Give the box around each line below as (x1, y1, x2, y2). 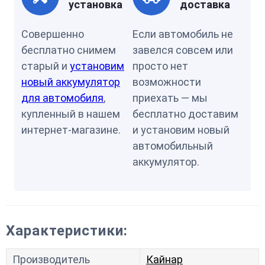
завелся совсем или (132, 44, 233, 56)
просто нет (132, 60, 188, 72)
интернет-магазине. (21, 124, 121, 136)
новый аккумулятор (21, 76, 120, 88)
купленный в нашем (21, 108, 120, 120)
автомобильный (132, 140, 213, 152)
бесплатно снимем (21, 44, 116, 56)
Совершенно (21, 28, 84, 40)
